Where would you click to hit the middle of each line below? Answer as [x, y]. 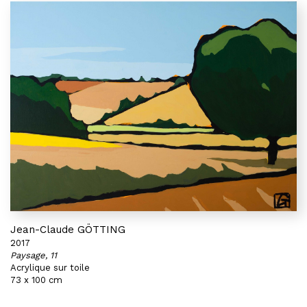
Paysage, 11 [34, 255]
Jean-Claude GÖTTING [68, 230]
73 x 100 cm [36, 280]
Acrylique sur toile [50, 268]
